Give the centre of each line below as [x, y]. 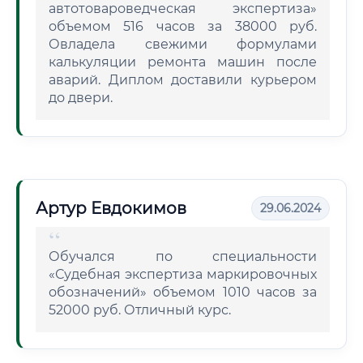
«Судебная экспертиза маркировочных [183, 274]
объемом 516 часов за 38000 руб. [183, 26]
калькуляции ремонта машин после [183, 62]
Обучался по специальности [183, 256]
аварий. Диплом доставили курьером [183, 80]
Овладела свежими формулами [183, 44]
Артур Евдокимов [111, 208]
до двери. [81, 98]
